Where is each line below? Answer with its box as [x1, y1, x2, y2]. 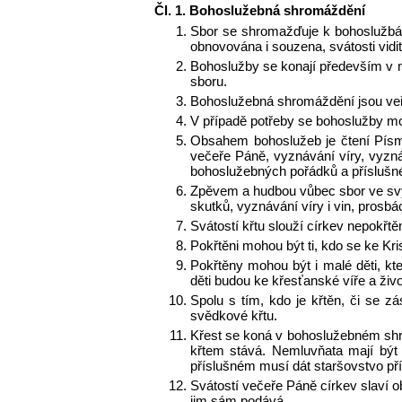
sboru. [190, 74, 227, 90]
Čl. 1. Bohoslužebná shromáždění [154, 3, 365, 19]
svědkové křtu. [190, 308, 277, 324]
